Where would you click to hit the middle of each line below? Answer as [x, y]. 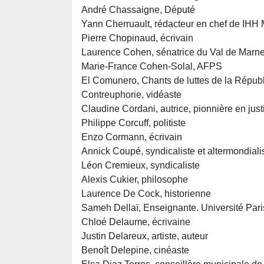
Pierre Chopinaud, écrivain [137, 38]
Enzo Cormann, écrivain [132, 137]
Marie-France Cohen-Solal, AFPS [152, 67]
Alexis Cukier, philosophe [135, 180]
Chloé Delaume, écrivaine [136, 222]
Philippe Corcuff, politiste [133, 123]
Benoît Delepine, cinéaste [135, 250]
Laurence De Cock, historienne [146, 194]
